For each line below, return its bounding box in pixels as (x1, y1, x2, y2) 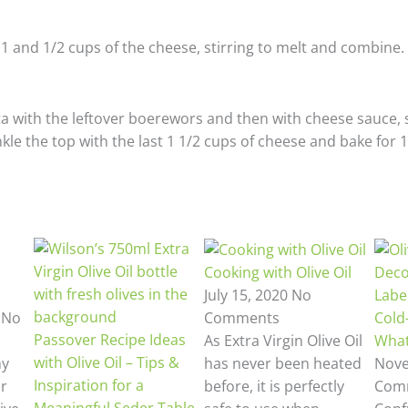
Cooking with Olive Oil (203, 262, 352, 283)
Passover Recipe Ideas (34, 330, 187, 350)
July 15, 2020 (203, 285, 291, 306)
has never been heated (203, 353, 362, 374)
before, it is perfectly (203, 376, 344, 397)
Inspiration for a (34, 375, 145, 395)
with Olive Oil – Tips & (34, 352, 180, 372)
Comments (203, 308, 280, 329)
